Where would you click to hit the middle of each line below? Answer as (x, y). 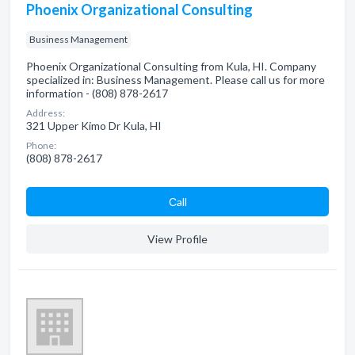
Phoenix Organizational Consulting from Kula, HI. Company (171, 66)
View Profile (177, 239)
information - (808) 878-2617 (97, 93)
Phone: (41, 145)
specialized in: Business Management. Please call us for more (176, 80)
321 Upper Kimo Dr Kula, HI (94, 126)
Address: (46, 113)
